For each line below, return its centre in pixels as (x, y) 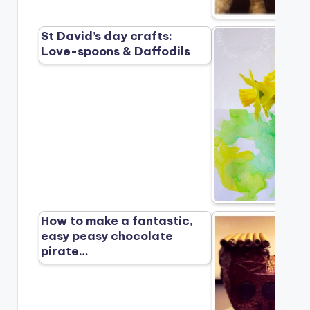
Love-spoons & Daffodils (116, 52)
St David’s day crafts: (107, 36)
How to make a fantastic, (117, 221)
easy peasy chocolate (107, 236)
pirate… (65, 252)
